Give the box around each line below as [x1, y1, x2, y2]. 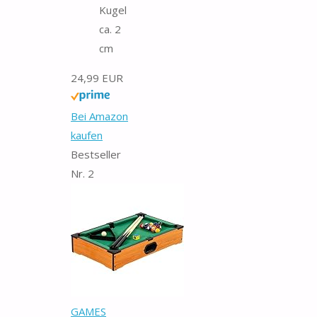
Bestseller [71, 146, 121, 161]
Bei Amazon [71, 108, 128, 123]
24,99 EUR [71, 70, 123, 85]
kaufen [71, 127, 103, 142]
